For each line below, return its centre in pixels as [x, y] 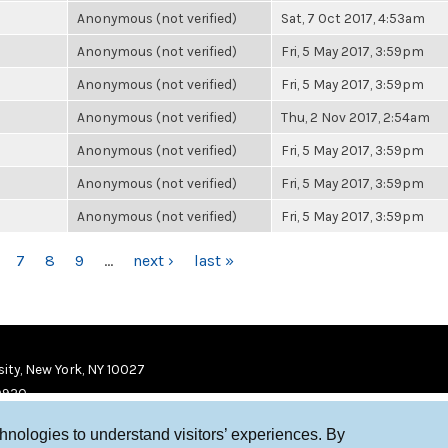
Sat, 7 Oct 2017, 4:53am [353, 18]
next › [153, 260]
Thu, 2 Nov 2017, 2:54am [355, 117]
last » [213, 260]
